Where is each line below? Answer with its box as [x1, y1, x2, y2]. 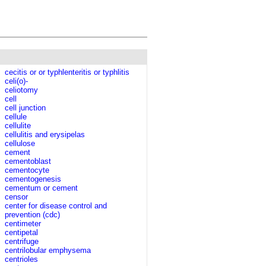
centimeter [5, 219, 41, 228]
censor [5, 192, 28, 201]
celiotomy [5, 85, 38, 94]
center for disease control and [5, 201, 107, 210]
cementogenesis [5, 175, 61, 183]
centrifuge [5, 237, 39, 246]
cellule [5, 112, 27, 121]
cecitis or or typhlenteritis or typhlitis [5, 68, 129, 77]
